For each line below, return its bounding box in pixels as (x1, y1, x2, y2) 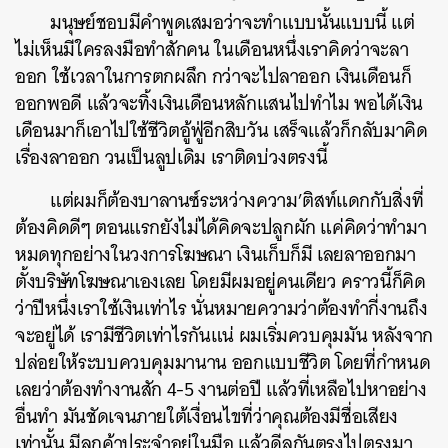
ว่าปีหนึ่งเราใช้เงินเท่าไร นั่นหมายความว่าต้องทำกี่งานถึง (15, 292, 428, 325)
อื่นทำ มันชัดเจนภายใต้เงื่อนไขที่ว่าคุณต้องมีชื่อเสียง (15, 400, 399, 433)
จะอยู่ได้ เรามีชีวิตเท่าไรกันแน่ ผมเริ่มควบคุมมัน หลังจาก (15, 319, 433, 352)
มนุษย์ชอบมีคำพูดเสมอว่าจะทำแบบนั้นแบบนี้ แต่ (50, 6, 415, 39)
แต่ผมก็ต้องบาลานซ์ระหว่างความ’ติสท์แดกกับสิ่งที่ (50, 184, 424, 217)
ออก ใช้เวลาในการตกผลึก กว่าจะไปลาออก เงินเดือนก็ (15, 60, 412, 93)
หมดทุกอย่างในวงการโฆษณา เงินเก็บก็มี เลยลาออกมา (15, 238, 416, 271)
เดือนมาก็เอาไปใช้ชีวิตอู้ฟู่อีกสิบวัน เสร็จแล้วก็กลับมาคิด (15, 114, 428, 147)
